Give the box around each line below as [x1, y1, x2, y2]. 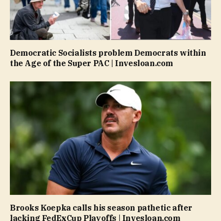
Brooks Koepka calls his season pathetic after [10, 202, 193, 213]
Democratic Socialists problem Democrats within [10, 48, 206, 58]
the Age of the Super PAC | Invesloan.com [10, 58, 174, 69]
